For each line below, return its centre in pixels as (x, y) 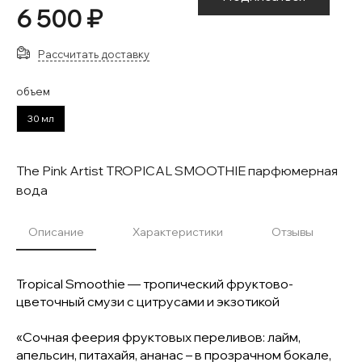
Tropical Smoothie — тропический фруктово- (155, 284)
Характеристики (178, 232)
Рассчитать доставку (94, 54)
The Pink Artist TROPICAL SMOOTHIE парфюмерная (177, 170)
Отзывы (293, 232)
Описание (56, 232)
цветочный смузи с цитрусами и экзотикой (148, 301)
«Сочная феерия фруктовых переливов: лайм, (158, 337)
